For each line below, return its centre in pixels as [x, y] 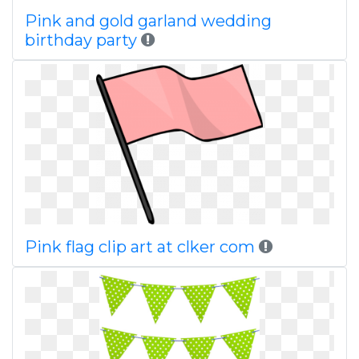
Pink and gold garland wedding [148, 21]
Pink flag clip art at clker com [140, 247]
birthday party [81, 40]
